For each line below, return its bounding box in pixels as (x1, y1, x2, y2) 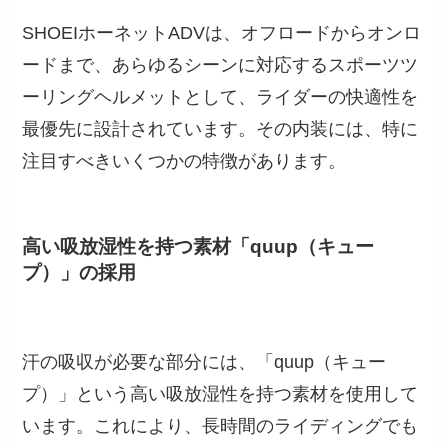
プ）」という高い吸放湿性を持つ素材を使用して (22, 383, 419, 404)
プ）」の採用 (22, 261, 137, 283)
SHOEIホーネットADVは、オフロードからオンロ (22, 23, 422, 44)
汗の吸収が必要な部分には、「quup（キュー (22, 351, 387, 372)
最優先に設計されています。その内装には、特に (22, 119, 419, 140)
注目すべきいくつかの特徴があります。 (22, 151, 347, 172)
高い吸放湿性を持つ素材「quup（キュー (22, 235, 375, 257)
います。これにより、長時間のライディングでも (22, 415, 419, 436)
